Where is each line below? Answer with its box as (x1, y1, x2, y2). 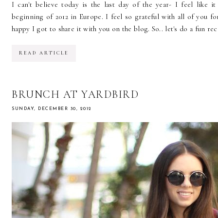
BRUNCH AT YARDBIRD (12, 88, 139, 101)
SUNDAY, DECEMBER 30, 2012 (12, 107, 92, 111)
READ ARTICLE (19, 50, 69, 56)
